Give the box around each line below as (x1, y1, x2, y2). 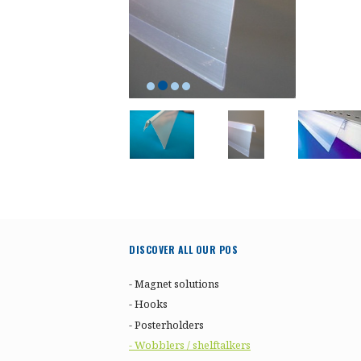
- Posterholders (129, 317, 204, 332)
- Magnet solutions (129, 276, 219, 291)
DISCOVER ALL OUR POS (129, 243, 238, 256)
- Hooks (129, 297, 168, 312)
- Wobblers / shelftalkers (129, 338, 251, 353)
